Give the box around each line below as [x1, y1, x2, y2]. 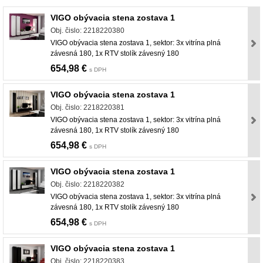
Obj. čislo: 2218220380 [50, 26, 124, 35]
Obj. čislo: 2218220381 [50, 103, 124, 112]
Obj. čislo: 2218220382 [50, 180, 124, 189]
